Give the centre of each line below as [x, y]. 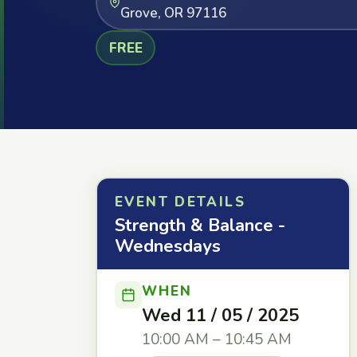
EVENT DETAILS [180, 202]
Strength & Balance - [200, 226]
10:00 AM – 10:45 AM [217, 339]
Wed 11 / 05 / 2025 [220, 316]
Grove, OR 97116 [173, 13]
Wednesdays [168, 246]
